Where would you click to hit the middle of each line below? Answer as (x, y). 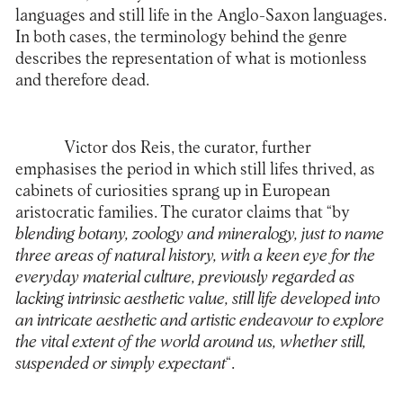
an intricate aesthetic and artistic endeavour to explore (199, 321)
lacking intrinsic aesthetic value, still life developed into (197, 300)
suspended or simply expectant (120, 364)
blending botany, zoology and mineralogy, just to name (199, 235)
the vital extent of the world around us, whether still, (190, 343)
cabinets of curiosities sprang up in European (172, 192)
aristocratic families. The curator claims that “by (182, 213)
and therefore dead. (82, 80)
